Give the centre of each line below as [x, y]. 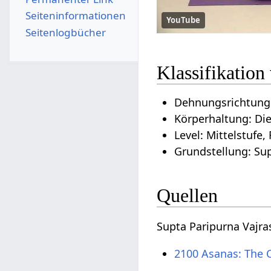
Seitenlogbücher [65, 32]
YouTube [184, 20]
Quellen [188, 195]
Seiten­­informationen [75, 16]
